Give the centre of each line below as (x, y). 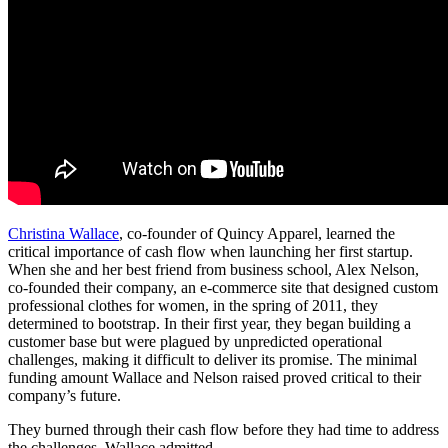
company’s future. (64, 396)
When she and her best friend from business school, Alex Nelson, (213, 270)
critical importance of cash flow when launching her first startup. (210, 252)
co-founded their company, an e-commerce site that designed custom (223, 288)
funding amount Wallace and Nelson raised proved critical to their (214, 378)
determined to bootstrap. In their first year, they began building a (209, 324)
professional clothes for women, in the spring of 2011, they (193, 306)
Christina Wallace (63, 234)
